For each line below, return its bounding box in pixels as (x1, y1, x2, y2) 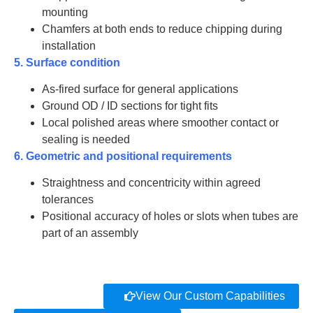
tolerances (42, 194, 94, 206)
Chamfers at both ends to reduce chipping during (42, 22, 282, 35)
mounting (42, 6, 88, 18)
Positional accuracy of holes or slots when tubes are (42, 210, 298, 223)
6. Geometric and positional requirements (14, 150, 232, 163)
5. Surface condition (14, 56, 120, 68)
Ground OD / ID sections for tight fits (42, 100, 218, 112)
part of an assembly (42, 227, 138, 240)
